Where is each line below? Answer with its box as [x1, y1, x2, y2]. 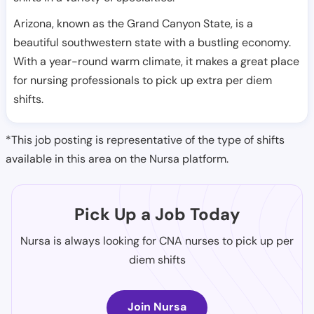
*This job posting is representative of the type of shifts [6, 132, 285, 147]
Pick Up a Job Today [74, 203, 240, 225]
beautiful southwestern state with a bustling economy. [13, 35, 291, 50]
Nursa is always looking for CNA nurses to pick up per [20, 233, 294, 248]
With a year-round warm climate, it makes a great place [13, 54, 299, 69]
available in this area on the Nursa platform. [6, 151, 228, 166]
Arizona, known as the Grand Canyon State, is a [13, 16, 253, 31]
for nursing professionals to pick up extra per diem [13, 73, 272, 88]
